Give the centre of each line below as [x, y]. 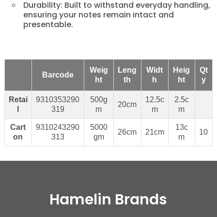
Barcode [58, 75]
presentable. [48, 24]
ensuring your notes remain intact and [98, 15]
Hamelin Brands [108, 199]
